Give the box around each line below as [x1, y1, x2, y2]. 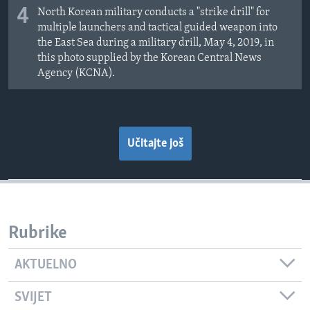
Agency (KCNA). [37, 68, 115, 80]
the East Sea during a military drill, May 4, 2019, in [37, 37, 274, 49]
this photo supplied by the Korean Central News [37, 53, 262, 64]
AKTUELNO [15, 257, 77, 272]
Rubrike [8, 224, 67, 244]
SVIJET [15, 290, 52, 304]
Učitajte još [127, 137, 183, 151]
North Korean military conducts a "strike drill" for [37, 7, 270, 19]
